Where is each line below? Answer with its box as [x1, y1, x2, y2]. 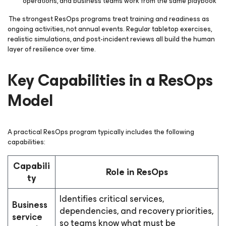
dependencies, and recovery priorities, [60, 203, 213, 218]
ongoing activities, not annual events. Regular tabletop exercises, [8, 23, 212, 35]
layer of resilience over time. [8, 43, 96, 55]
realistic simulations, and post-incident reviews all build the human [8, 33, 215, 45]
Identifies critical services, [60, 191, 164, 206]
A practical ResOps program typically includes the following [8, 126, 194, 138]
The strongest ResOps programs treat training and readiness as [8, 13, 209, 25]
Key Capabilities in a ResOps [8, 67, 213, 94]
